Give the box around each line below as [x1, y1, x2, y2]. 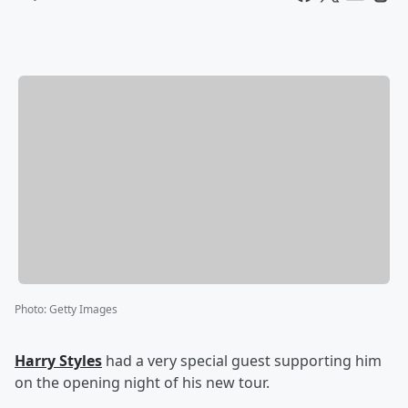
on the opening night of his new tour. [15, 372, 270, 393]
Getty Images [49, 301, 117, 318]
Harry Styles [15, 351, 102, 372]
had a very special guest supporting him [102, 351, 382, 372]
